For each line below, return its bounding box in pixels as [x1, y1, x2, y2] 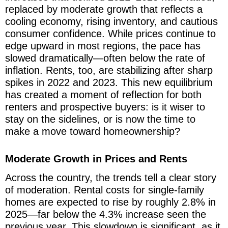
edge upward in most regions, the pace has [5, 40, 201, 51]
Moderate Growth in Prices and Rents [5, 153, 187, 164]
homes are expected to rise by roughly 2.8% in [5, 196, 216, 208]
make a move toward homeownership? [5, 125, 180, 137]
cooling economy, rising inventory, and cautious [5, 15, 218, 27]
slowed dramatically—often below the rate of [5, 52, 205, 64]
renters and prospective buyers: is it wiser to [5, 101, 205, 112]
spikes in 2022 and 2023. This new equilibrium [5, 76, 213, 88]
